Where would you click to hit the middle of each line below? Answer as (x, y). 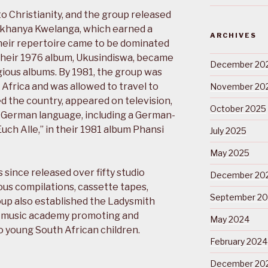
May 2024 (229, 219)
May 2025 (229, 153)
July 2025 (228, 130)
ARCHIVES (233, 35)
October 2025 (238, 108)
